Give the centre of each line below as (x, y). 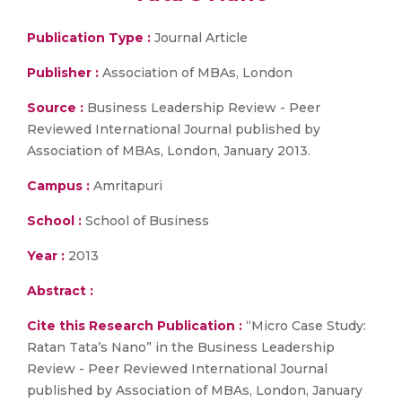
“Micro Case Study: (304, 326)
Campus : (58, 186)
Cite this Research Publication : (135, 326)
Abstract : (60, 291)
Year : (46, 256)
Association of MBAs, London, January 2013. (169, 151)
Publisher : (65, 73)
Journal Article (199, 38)
